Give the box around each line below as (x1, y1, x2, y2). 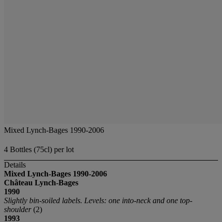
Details (4, 161, 26, 169)
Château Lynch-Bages (4, 178, 78, 187)
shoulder (4, 205, 33, 214)
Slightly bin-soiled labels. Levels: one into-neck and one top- (4, 196, 192, 205)
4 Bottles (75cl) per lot (4, 145, 74, 154)
